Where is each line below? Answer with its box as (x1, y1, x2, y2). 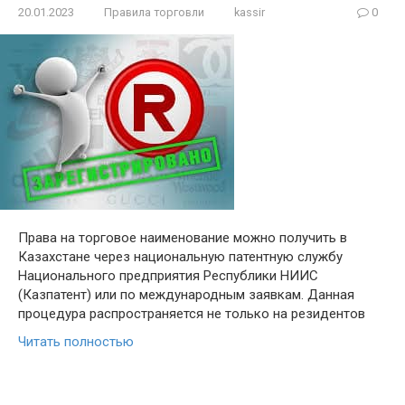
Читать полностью (18, 334, 134, 351)
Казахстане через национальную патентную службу (18, 249, 343, 266)
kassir (234, 5, 265, 20)
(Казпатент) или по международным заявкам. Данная (18, 287, 354, 304)
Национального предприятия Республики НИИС (18, 268, 318, 285)
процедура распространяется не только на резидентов (18, 306, 365, 323)
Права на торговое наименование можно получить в (18, 230, 347, 247)
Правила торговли (104, 5, 204, 20)
